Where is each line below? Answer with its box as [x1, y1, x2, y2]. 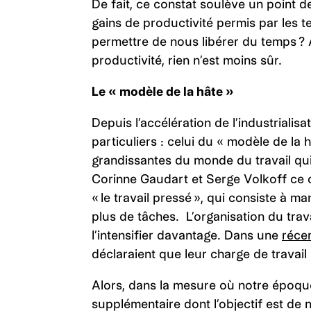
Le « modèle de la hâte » [92, 84, 234, 99]
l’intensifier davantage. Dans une [92, 228, 282, 242]
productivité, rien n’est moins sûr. [92, 53, 289, 67]
